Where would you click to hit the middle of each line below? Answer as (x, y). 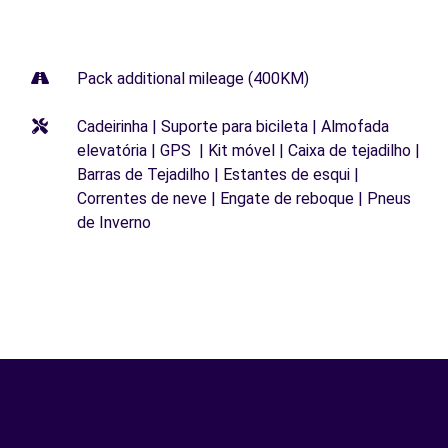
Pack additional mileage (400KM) (193, 79)
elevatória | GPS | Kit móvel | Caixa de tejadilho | (248, 151)
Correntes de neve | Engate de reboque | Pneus (244, 199)
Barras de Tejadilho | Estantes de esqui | (218, 175)
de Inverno (114, 223)
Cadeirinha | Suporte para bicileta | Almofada (233, 127)
